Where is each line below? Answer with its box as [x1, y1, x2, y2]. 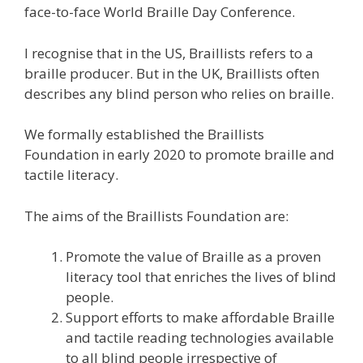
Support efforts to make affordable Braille [66, 308, 335, 327]
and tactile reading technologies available [66, 328, 334, 348]
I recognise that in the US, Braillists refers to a [24, 43, 314, 62]
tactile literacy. [24, 165, 118, 185]
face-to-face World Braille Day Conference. [24, 2, 295, 22]
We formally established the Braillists [24, 125, 264, 144]
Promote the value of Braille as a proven [66, 247, 321, 267]
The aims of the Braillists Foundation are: [24, 206, 288, 225]
